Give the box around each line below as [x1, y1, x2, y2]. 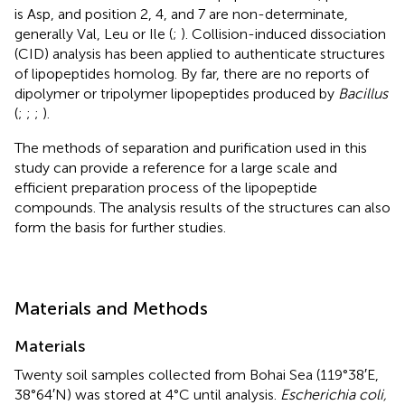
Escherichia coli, [280, 385, 387, 403]
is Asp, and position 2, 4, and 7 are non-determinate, [14, 5, 348, 23]
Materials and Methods [14, 297, 208, 319]
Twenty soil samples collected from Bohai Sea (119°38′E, [14, 365, 379, 383]
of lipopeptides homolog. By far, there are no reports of [14, 64, 369, 82]
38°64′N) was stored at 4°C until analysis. [14, 385, 280, 403]
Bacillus [338, 84, 388, 102]
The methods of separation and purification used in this [14, 138, 367, 156]
